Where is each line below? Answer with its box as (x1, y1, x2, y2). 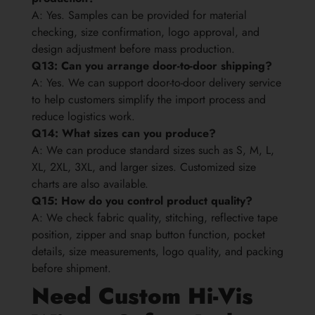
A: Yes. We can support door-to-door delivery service (32, 75, 281, 91)
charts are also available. (32, 176, 148, 193)
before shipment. (32, 260, 111, 277)
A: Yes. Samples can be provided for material (32, 7, 247, 24)
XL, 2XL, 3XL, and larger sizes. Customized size (32, 159, 256, 176)
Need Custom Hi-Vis (32, 280, 253, 313)
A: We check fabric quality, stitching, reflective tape (32, 210, 278, 226)
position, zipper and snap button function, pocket (32, 226, 265, 243)
